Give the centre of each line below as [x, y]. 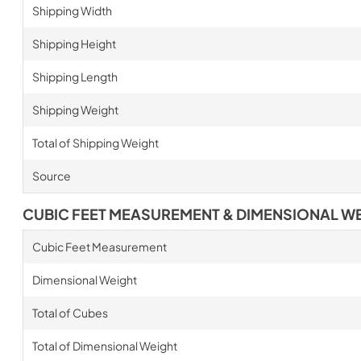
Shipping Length [75, 77]
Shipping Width [72, 10]
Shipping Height [74, 44]
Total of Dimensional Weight [104, 346]
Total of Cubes [70, 313]
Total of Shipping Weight [95, 143]
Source [51, 176]
